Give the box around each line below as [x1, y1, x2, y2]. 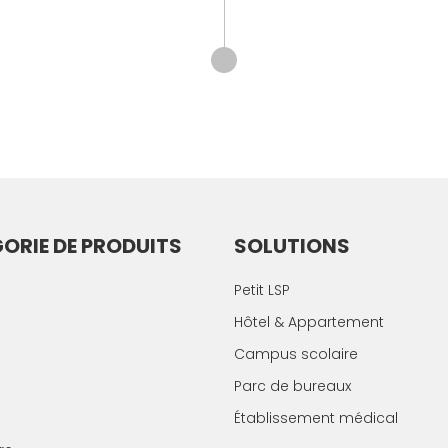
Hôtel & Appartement [234, 312, 384, 332]
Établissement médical [234, 408, 398, 428]
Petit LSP [234, 280, 290, 300]
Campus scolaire [234, 344, 358, 364]
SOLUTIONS [234, 232, 350, 260]
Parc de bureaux [234, 376, 351, 396]
